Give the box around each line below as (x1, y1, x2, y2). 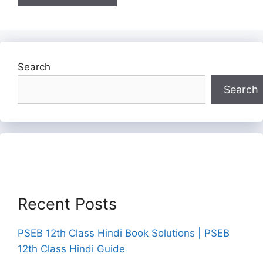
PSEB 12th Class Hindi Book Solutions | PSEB (18, 227, 230, 239)
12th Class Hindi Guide (18, 242, 125, 255)
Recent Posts (18, 194, 117, 214)
